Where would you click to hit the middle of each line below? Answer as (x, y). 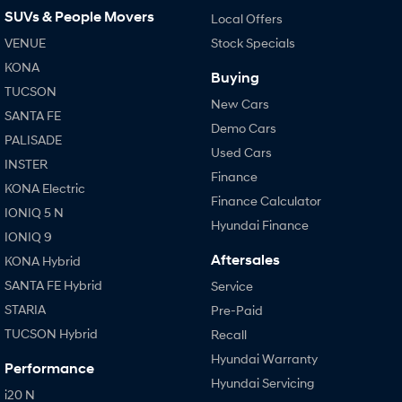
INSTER (26, 163)
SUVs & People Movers (79, 16)
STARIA (25, 309)
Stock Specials (253, 42)
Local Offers (246, 18)
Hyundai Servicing (262, 382)
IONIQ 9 (28, 236)
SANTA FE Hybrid (53, 284)
